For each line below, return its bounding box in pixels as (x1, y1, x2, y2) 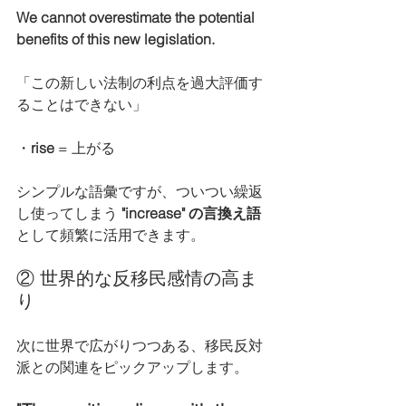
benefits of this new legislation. (16, 30, 215, 48)
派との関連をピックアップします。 (16, 358, 248, 376)
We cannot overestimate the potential (16, 8, 258, 26)
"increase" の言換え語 (118, 204, 261, 222)
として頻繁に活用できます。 (16, 226, 205, 244)
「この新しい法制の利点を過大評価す (16, 73, 263, 92)
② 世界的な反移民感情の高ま (16, 266, 257, 289)
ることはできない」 (16, 95, 147, 113)
